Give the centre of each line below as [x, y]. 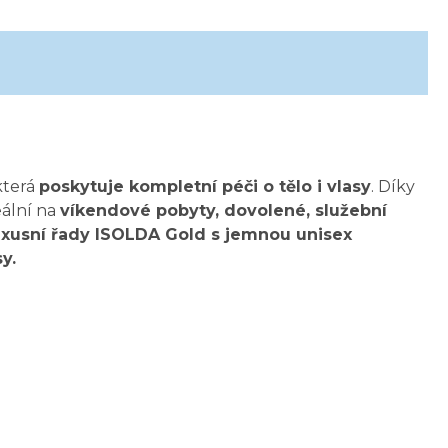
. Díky [393, 187]
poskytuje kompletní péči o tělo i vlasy [205, 187]
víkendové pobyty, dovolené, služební [223, 211]
